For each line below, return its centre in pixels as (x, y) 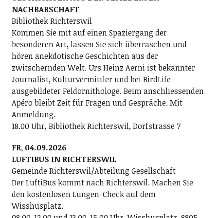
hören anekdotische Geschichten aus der (85, 56)
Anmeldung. (33, 114)
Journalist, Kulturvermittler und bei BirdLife (91, 79)
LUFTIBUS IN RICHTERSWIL (64, 159)
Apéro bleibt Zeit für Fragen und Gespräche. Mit (97, 102)
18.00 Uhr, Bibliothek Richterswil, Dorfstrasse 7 (96, 126)
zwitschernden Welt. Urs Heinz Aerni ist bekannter (103, 67)
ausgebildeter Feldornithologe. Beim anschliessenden (108, 91)
